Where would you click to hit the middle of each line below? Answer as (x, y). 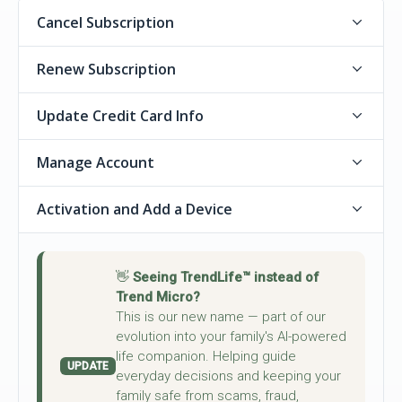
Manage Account (96, 162)
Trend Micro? (158, 297)
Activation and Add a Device (135, 209)
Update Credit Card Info (120, 115)
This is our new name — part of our (221, 316)
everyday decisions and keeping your (228, 376)
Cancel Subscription (105, 22)
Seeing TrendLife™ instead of (226, 277)
